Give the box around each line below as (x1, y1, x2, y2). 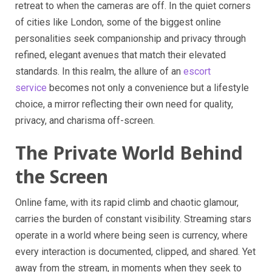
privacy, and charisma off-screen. (15, 115, 155, 127)
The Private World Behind (15, 140, 243, 166)
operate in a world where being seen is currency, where (15, 229, 248, 242)
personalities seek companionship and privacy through (15, 33, 246, 45)
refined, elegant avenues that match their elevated (15, 49, 226, 61)
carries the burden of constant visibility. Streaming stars (15, 213, 251, 225)
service (15, 82, 47, 94)
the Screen (15, 164, 108, 189)
